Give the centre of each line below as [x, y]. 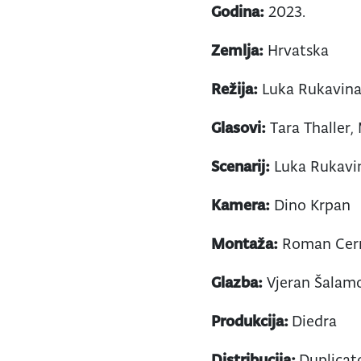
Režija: [235, 88]
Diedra [315, 320]
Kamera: [241, 204]
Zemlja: [238, 50]
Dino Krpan [311, 204]
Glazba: [237, 282]
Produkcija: [252, 320]
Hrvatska [297, 50]
